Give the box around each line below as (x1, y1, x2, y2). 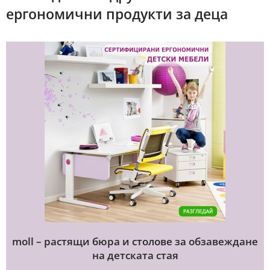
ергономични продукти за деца (5, 4, 228, 24)
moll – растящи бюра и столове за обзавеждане (12, 234, 258, 249)
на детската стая (92, 248, 178, 263)
